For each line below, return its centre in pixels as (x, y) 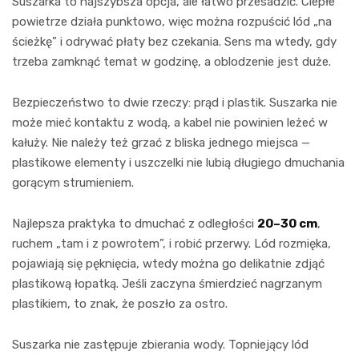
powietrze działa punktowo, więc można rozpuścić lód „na (172, 21)
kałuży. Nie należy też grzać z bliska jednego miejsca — (161, 142)
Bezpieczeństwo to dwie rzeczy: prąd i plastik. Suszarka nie (175, 102)
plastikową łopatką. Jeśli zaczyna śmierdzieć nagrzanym (167, 283)
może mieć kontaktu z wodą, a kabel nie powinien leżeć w (170, 122)
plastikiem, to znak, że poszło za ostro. (120, 303)
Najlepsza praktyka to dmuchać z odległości (135, 223)
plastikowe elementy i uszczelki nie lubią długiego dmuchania (178, 162)
